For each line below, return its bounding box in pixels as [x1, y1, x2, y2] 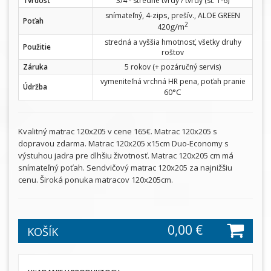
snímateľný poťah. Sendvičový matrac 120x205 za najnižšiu [18, 162, 232, 174]
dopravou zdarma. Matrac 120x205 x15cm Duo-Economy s [18, 138, 229, 149]
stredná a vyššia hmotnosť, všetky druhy [104, 37, 241, 48]
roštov [162, 47, 184, 58]
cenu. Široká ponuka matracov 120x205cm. [18, 174, 173, 186]
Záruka [23, 62, 48, 73]
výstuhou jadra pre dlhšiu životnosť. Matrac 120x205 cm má [18, 150, 233, 162]
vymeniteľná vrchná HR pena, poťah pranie [100, 76, 246, 87]
